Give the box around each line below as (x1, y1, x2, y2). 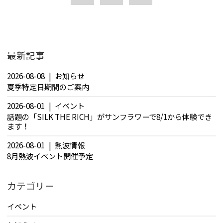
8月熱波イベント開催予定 (7, 150, 93, 162)
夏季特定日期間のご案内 (7, 81, 89, 92)
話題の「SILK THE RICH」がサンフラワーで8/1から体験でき (7, 111, 212, 122)
